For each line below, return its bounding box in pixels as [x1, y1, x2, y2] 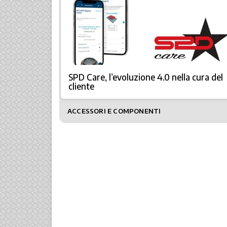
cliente [68, 81, 94, 92]
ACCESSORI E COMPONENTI [67, 106, 161, 115]
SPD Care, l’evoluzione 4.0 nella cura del [68, 71, 223, 83]
